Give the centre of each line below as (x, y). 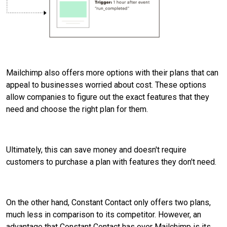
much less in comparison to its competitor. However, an (104, 214)
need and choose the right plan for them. (78, 109)
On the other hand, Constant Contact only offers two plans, (108, 202)
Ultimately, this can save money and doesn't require (96, 149)
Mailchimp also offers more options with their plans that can (112, 72)
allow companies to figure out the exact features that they (108, 97)
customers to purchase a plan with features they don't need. (111, 162)
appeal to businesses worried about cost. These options (106, 85)
